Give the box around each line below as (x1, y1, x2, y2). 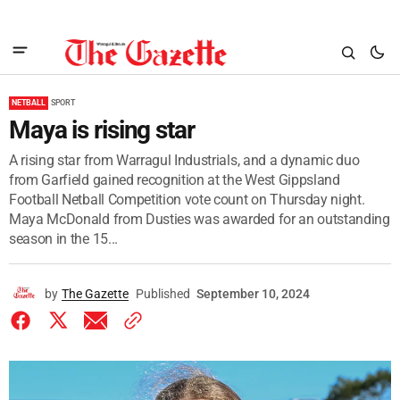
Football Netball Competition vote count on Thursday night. (9, 191, 365, 208)
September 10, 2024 (196, 287, 310, 301)
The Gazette (62, 287, 129, 301)
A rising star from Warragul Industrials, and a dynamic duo (9, 152, 360, 169)
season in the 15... (9, 230, 118, 247)
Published (136, 287, 190, 301)
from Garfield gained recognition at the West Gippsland (9, 171, 340, 188)
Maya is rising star (9, 115, 195, 145)
